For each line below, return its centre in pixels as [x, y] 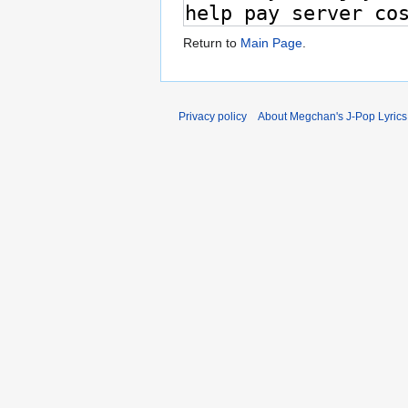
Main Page [271, 43]
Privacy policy [213, 117]
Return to [212, 43]
